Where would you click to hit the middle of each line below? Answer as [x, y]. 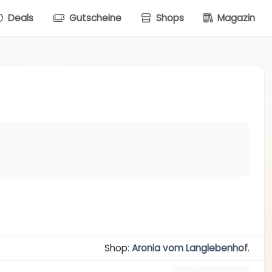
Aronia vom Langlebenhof [189, 248]
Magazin [235, 18]
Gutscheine [94, 18]
